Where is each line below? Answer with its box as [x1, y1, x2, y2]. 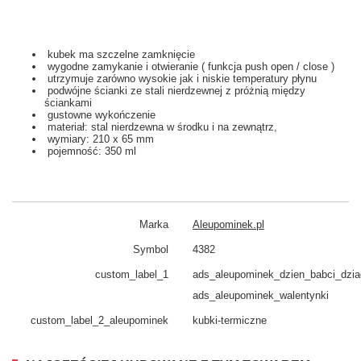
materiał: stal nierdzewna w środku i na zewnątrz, [44, 121, 277, 134]
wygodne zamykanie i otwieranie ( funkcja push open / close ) [44, 60, 334, 73]
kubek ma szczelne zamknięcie [44, 48, 195, 61]
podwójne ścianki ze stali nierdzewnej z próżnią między [44, 85, 305, 98]
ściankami [44, 97, 92, 110]
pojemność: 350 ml [44, 145, 136, 158]
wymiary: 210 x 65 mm [44, 133, 154, 146]
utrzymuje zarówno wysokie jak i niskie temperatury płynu [44, 73, 317, 85]
